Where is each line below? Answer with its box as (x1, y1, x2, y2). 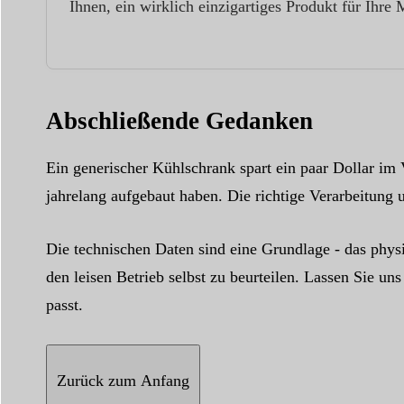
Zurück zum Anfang (56, 372, 189, 390)
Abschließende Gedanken (45, 106, 313, 134)
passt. (45, 295, 83, 314)
